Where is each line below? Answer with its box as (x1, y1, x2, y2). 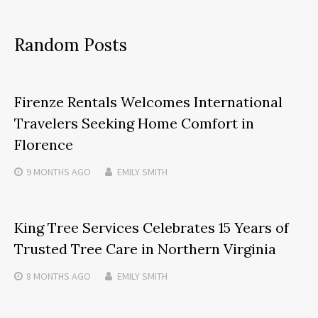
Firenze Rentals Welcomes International (14, 93, 283, 111)
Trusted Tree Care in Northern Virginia (14, 240, 276, 258)
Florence (14, 136, 73, 154)
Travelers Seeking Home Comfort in (14, 114, 254, 133)
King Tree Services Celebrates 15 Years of (14, 219, 289, 237)
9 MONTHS (26, 165, 70, 179)
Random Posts (14, 34, 127, 57)
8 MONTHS (26, 270, 70, 283)
